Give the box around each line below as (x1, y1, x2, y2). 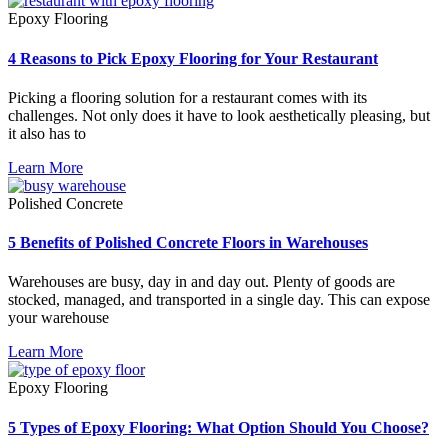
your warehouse (8, 309, 109, 327)
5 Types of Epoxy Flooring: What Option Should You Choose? (8, 418, 429, 436)
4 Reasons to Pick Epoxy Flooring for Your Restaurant (8, 49, 378, 67)
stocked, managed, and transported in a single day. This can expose (8, 291, 430, 309)
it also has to (8, 124, 86, 142)
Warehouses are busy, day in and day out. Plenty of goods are (8, 273, 395, 291)
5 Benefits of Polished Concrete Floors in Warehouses (8, 234, 368, 252)
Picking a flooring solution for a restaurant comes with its (8, 88, 367, 106)
